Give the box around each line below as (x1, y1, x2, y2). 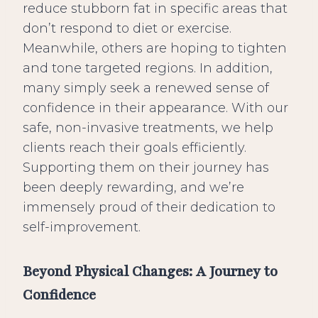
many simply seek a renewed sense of (23, 80, 269, 97)
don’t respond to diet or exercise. (23, 21, 231, 37)
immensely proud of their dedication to (23, 199, 275, 216)
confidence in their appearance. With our (23, 100, 288, 116)
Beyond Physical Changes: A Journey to (23, 263, 278, 282)
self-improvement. (23, 219, 141, 236)
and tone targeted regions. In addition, (23, 60, 273, 77)
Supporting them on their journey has (23, 160, 269, 176)
